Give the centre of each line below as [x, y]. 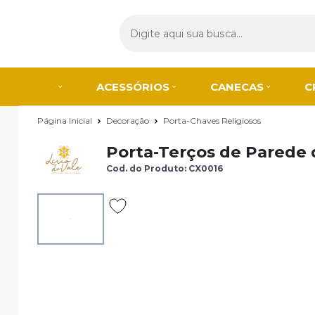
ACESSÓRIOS [133, 86]
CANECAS [237, 86]
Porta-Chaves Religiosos [212, 121]
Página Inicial [66, 120]
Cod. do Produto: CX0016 [165, 168]
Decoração [129, 120]
